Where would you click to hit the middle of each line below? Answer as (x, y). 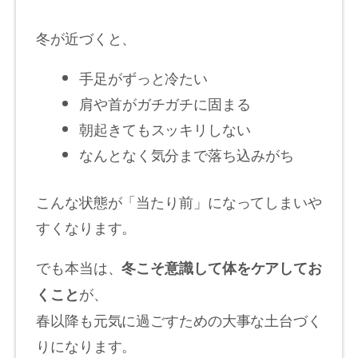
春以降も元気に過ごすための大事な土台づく (179, 320)
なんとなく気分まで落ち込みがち (187, 155)
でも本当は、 (79, 267)
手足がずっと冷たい (144, 78)
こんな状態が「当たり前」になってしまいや (179, 202)
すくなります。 (86, 227)
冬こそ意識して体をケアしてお (222, 268)
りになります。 (86, 346)
